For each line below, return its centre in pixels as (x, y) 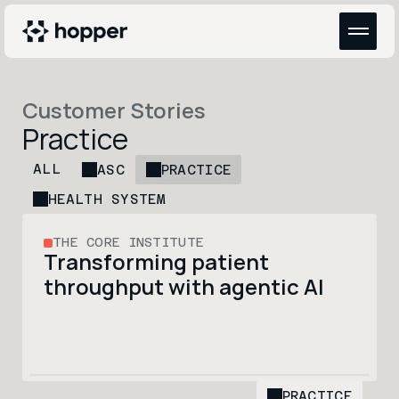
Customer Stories (114, 110)
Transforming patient (156, 261)
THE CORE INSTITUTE (129, 242)
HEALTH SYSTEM (107, 199)
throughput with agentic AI (184, 286)
